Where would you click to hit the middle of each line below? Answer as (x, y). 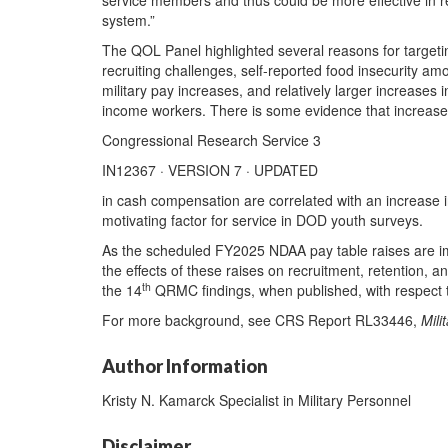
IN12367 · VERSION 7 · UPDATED (210, 170)
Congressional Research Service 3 (211, 140)
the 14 (122, 290)
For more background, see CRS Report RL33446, (261, 320)
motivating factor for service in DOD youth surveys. (262, 220)
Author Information (185, 366)
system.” (128, 20)
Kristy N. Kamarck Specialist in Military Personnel (256, 399)
